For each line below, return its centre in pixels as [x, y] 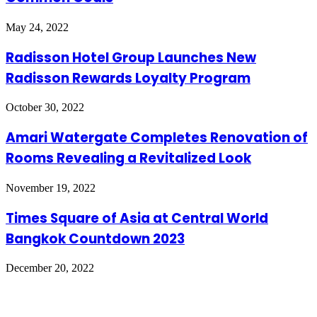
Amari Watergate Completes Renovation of [157, 138]
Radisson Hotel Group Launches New [131, 57]
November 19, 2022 [51, 188]
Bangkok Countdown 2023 [95, 238]
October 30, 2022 [45, 108]
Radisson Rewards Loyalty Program [128, 78]
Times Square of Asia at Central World [137, 218]
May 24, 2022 [37, 27]
